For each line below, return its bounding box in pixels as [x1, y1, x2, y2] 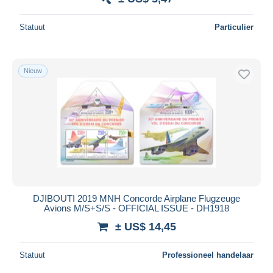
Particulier [214, 22, 253, 32]
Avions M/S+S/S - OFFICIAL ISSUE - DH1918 [44, 202, 229, 213]
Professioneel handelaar [162, 250, 253, 260]
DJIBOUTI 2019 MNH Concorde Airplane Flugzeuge [33, 193, 240, 204]
